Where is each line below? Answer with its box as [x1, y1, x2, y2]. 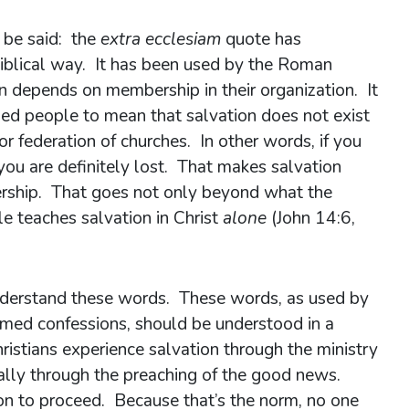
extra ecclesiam [100, 26, 221, 51]
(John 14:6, [271, 205, 355, 230]
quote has [221, 26, 301, 51]
